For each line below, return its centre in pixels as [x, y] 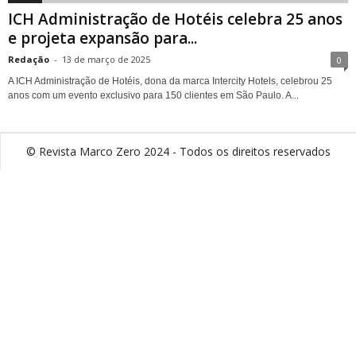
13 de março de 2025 [106, 59]
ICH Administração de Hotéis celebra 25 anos [175, 19]
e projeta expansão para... [103, 38]
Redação [29, 59]
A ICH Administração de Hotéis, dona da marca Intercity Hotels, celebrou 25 [170, 81]
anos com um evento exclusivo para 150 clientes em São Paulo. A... [153, 95]
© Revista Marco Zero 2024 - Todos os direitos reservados [178, 151]
